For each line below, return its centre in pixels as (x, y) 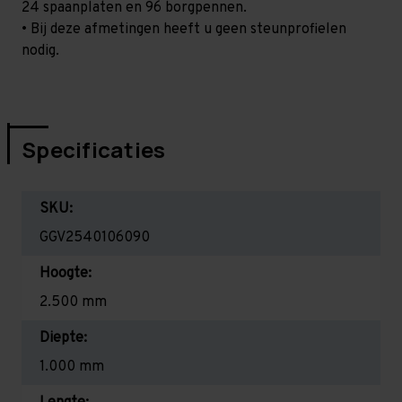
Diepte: (63, 338)
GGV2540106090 (95, 237)
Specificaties (94, 149)
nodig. (40, 51)
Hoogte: (66, 273)
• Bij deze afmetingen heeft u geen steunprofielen (184, 29)
